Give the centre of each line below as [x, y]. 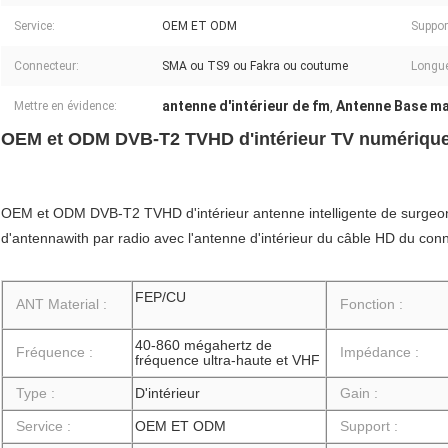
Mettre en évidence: [65, 106]
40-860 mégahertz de [203, 345]
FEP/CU [160, 297]
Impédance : [379, 352]
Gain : [359, 393]
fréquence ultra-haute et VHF [227, 360]
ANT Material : [61, 304]
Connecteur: [46, 66]
